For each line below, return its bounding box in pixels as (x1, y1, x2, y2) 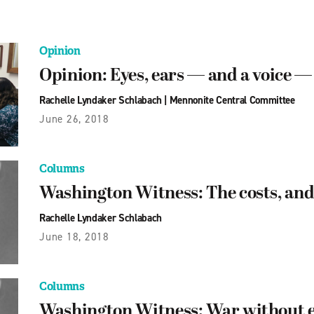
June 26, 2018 (39, 112, 109, 127)
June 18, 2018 (39, 230, 109, 245)
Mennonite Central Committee (169, 93, 295, 108)
